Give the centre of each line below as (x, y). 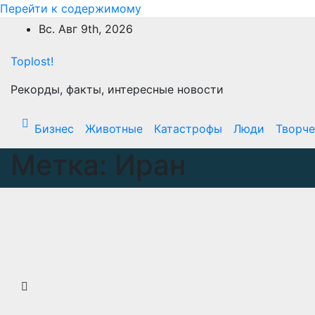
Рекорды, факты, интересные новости (117, 89)
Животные (114, 129)
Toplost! (32, 61)
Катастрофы (188, 129)
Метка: (63, 165)
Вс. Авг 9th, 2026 (86, 29)
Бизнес (54, 129)
